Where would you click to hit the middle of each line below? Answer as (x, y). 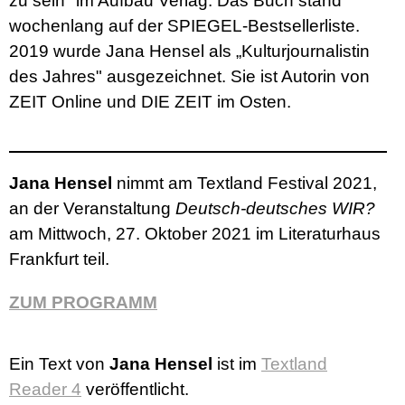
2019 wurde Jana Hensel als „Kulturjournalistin (189, 52)
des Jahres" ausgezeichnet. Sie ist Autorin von (189, 77)
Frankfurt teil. (59, 259)
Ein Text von (59, 364)
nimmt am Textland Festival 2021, (245, 184)
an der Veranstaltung (92, 209)
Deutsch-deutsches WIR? (275, 209)
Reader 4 (45, 390)
